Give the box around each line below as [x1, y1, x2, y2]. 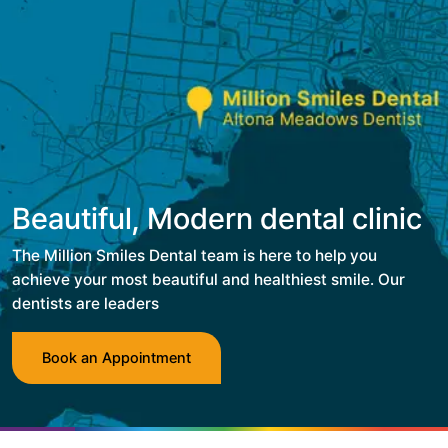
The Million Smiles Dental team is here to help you [12, 246, 377, 266]
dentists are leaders [12, 294, 159, 314]
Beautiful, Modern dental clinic [12, 200, 422, 237]
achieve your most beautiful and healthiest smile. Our [12, 270, 405, 290]
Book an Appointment [42, 349, 191, 368]
